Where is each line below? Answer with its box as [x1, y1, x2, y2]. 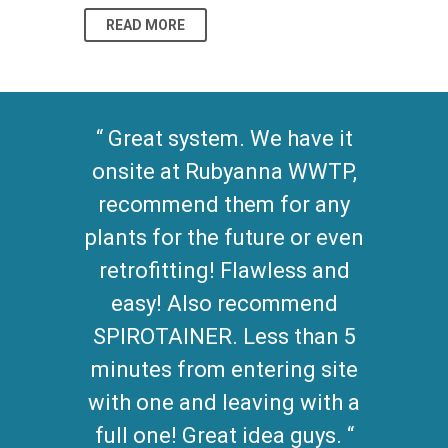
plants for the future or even [84, 224, 364, 250]
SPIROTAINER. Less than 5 [92, 323, 356, 349]
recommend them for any [98, 191, 350, 217]
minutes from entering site [90, 356, 358, 382]
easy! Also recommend [110, 290, 338, 316]
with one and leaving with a [88, 389, 360, 415]
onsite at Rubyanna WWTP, [91, 158, 357, 184]
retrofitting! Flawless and [98, 257, 350, 283]
